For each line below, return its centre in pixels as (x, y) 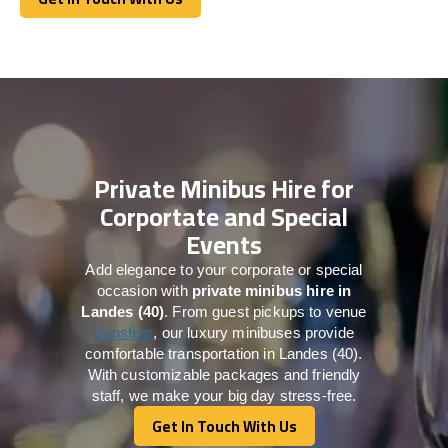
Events (224, 244)
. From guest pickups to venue (265, 311)
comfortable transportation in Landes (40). (224, 353)
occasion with (144, 290)
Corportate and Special (224, 216)
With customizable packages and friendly (224, 374)
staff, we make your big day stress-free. (224, 395)
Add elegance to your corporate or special (224, 269)
